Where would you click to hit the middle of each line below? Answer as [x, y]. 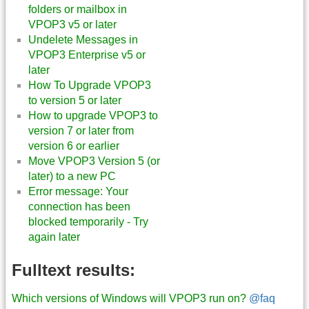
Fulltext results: [73, 270]
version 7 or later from [81, 131]
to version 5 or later [75, 101]
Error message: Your [78, 192]
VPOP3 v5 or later [72, 25]
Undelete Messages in [83, 40]
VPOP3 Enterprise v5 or [87, 55]
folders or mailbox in [78, 10]
